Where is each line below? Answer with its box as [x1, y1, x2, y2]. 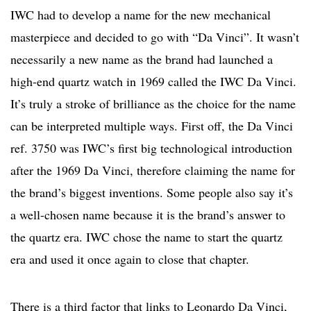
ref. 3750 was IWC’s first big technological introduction [10, 139, 292, 156]
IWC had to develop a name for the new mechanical [10, 6, 271, 23]
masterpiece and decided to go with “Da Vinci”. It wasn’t [10, 28, 299, 45]
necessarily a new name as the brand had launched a [10, 50, 273, 67]
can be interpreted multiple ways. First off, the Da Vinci [10, 117, 293, 134]
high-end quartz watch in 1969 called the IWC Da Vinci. [10, 72, 296, 90]
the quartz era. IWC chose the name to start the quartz [10, 228, 283, 245]
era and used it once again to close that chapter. [10, 250, 249, 267]
